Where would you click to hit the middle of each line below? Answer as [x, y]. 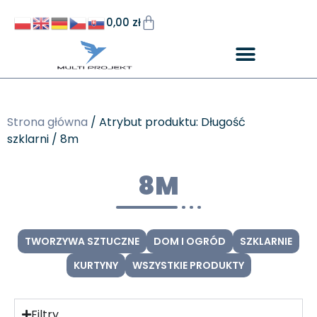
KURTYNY [96, 265]
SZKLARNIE [266, 241]
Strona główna [47, 122]
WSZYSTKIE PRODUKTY [188, 265]
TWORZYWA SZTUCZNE [82, 241]
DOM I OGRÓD [190, 241]
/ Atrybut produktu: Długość [167, 122]
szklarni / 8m [43, 139]
